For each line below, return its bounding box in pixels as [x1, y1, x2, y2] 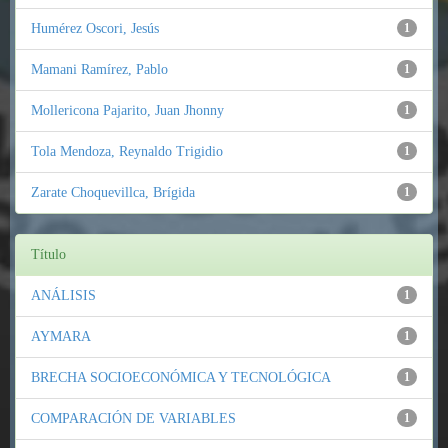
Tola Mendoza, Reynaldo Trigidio [31, 144, 223, 159]
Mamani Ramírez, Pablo [31, 62, 168, 77]
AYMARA [31, 329, 91, 344]
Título [31, 247, 66, 262]
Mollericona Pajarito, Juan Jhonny [31, 103, 224, 118]
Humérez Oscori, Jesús [31, 21, 159, 36]
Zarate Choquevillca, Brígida [31, 185, 195, 200]
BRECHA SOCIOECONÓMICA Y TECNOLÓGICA [31, 370, 331, 385]
